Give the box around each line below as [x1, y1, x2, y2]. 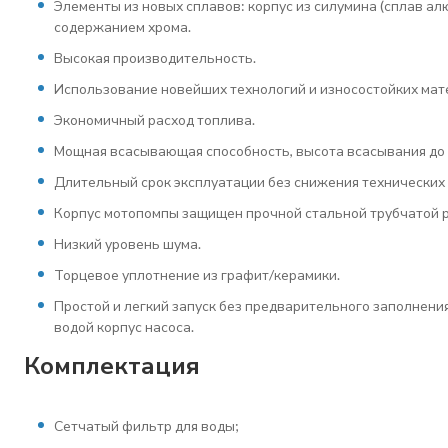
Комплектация [24, 350, 200, 379]
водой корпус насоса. [54, 318, 194, 335]
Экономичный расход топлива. [54, 111, 255, 128]
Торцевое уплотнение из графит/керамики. [54, 266, 340, 283]
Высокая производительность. [54, 49, 256, 66]
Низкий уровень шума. [54, 235, 201, 252]
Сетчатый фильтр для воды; [54, 417, 239, 434]
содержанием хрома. [54, 18, 191, 35]
